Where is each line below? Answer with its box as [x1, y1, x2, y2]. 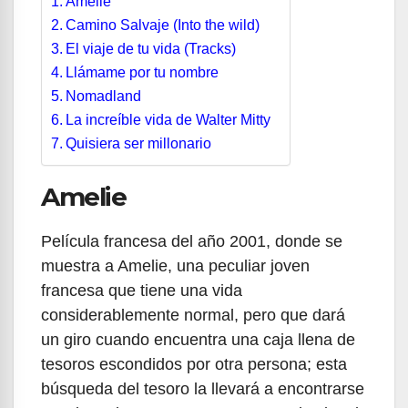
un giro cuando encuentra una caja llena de [41, 330, 355, 349]
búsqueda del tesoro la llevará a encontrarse [41, 379, 364, 398]
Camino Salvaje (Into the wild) [66, 16, 260, 33]
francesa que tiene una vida [41, 280, 242, 300]
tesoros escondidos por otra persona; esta [41, 354, 347, 373]
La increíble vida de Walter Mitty [66, 111, 271, 127]
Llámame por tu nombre [66, 64, 223, 80]
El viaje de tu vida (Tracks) [66, 40, 237, 56]
